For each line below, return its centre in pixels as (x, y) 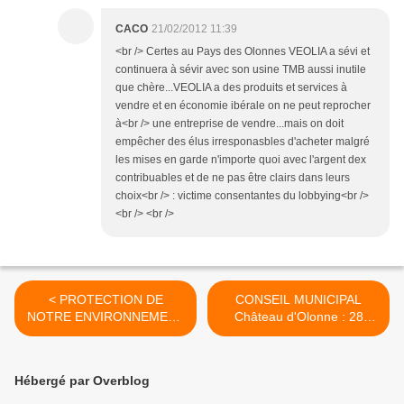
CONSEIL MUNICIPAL (298, 300)
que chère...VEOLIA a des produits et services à (231, 88)
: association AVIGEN (106, 334)
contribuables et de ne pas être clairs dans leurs (233, 178)
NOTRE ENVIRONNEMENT (106, 317)
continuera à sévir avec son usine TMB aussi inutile (241, 70)
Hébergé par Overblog (82, 381)
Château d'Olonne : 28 (298, 317)
